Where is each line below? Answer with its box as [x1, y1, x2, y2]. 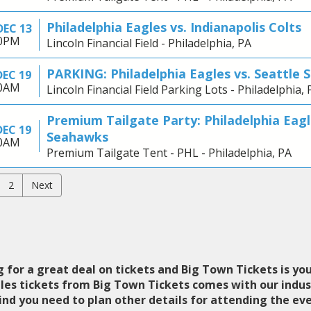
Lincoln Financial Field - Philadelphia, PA [46, 35, 251, 51]
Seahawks [46, 128, 108, 146]
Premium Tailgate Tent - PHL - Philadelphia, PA [46, 145, 292, 161]
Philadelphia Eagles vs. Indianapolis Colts [46, 19, 301, 36]
